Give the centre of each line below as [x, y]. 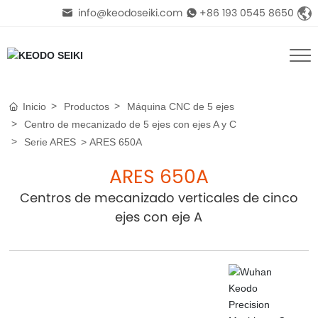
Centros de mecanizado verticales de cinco [159, 198]
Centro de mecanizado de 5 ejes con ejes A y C [131, 124]
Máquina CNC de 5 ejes [181, 106]
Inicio [35, 106]
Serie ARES [50, 142]
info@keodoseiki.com [128, 13]
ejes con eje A [159, 217]
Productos [87, 106]
